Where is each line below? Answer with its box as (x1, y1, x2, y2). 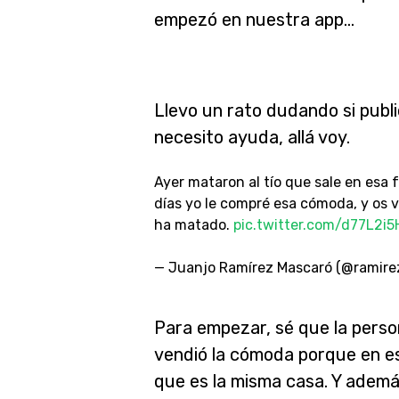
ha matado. (153, 216, 233, 233)
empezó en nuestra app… (153, 9, 354, 30)
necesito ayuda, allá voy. (153, 126, 350, 148)
